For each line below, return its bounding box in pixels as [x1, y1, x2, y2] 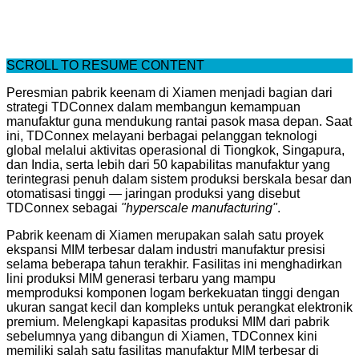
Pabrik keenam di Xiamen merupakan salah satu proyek [6, 228, 324, 242]
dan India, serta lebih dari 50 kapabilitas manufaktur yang [6, 157, 330, 171]
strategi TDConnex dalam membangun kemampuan [6, 99, 301, 114]
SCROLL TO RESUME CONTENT [6, 58, 204, 72]
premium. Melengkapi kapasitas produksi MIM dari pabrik [6, 314, 329, 329]
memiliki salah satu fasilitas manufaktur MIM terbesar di [6, 343, 319, 357]
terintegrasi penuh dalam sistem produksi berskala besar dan [6, 171, 352, 186]
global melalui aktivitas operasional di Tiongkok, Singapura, [6, 143, 345, 157]
